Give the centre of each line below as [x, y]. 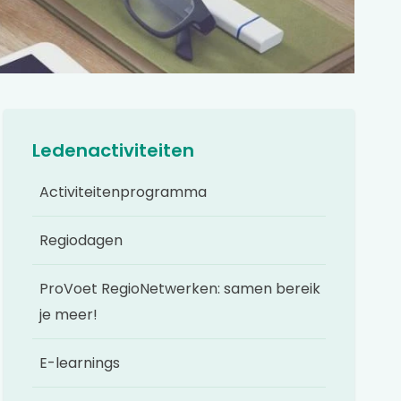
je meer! [68, 315]
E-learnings [80, 363]
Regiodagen [81, 240]
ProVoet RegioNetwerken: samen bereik [180, 289]
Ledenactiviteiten [113, 150]
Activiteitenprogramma [123, 192]
